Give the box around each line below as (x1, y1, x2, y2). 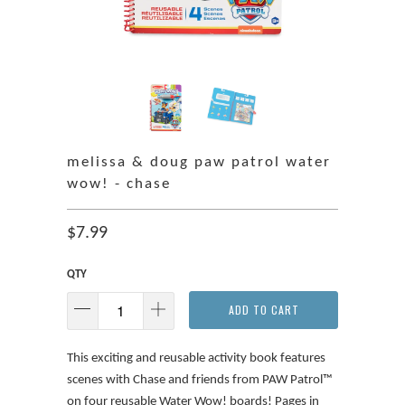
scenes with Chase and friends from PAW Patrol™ (67, 372, 333, 387)
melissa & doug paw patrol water (67, 155, 331, 170)
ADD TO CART (228, 302, 299, 317)
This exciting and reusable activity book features (67, 351, 325, 365)
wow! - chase (67, 177, 171, 192)
